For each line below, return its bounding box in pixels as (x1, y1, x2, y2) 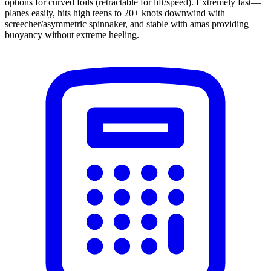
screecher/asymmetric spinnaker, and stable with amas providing (5, 18, 249, 29)
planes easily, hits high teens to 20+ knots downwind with (5, 7, 225, 18)
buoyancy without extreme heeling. (5, 29, 139, 40)
